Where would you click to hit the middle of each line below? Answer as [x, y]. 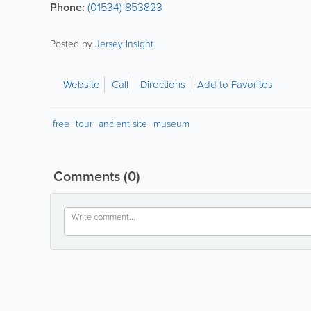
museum [171, 124]
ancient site [123, 124]
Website [82, 85]
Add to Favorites [235, 85]
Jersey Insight [124, 44]
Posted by [73, 44]
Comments [87, 176]
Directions [163, 85]
